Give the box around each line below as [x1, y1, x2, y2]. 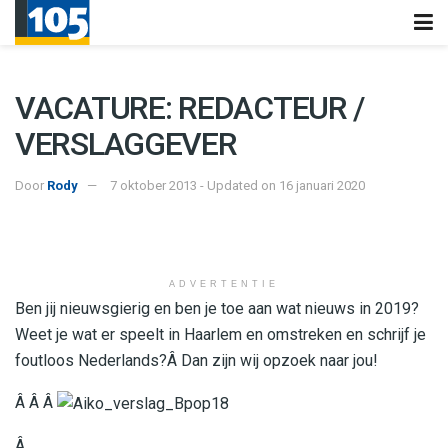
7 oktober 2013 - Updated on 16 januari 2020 [110, 177, 365, 193]
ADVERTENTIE [169, 278, 279, 289]
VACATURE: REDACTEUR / [15, 89, 365, 127]
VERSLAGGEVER [15, 125, 237, 163]
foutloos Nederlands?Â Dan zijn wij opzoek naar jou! [15, 350, 378, 370]
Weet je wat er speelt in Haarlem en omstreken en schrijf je [15, 324, 426, 344]
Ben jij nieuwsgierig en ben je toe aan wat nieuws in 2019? [15, 298, 419, 318]
